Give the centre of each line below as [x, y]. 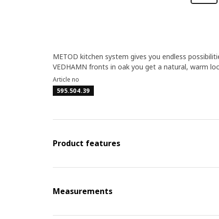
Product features [86, 143]
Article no [66, 79]
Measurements [82, 191]
